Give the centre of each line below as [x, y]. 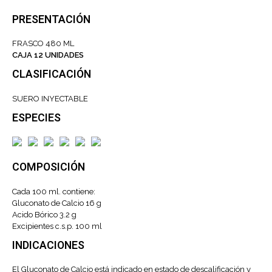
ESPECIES [36, 118]
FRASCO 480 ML [43, 44]
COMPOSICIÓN [49, 168]
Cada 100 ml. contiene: [54, 191]
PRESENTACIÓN [51, 19]
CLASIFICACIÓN [52, 75]
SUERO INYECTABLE [50, 98]
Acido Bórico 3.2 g [44, 214]
